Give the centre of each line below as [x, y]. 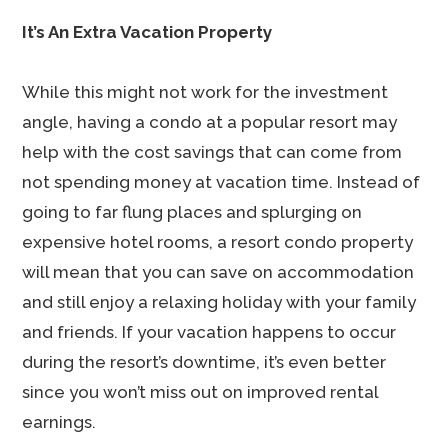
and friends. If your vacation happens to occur [209, 332]
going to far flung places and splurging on [192, 212]
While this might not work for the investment [205, 92]
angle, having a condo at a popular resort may [210, 122]
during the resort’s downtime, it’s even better [204, 362]
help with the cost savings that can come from [212, 152]
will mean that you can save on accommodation [218, 272]
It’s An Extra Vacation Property [147, 32]
